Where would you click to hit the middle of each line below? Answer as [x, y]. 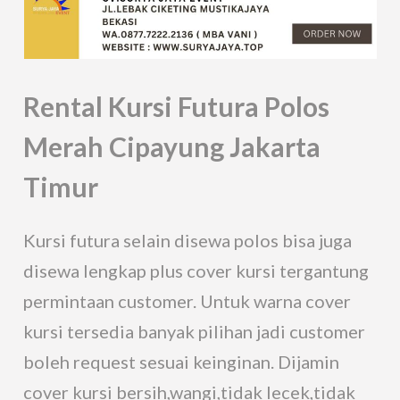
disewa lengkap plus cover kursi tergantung [196, 270]
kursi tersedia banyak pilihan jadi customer [195, 331]
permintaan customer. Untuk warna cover [187, 300]
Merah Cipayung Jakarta [172, 146]
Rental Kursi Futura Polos [177, 106]
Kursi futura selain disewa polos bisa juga [188, 240]
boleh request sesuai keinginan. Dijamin [182, 361]
